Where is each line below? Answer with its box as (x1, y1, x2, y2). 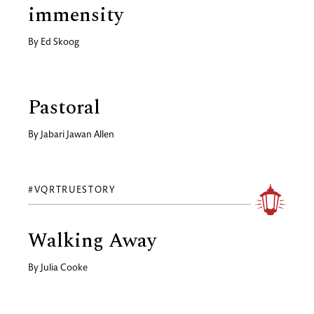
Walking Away (28, 225, 156, 256)
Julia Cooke (41, 263, 88, 273)
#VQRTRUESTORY (28, 185, 122, 196)
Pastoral (28, 92, 100, 123)
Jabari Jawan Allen (41, 130, 114, 140)
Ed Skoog (41, 37, 79, 48)
